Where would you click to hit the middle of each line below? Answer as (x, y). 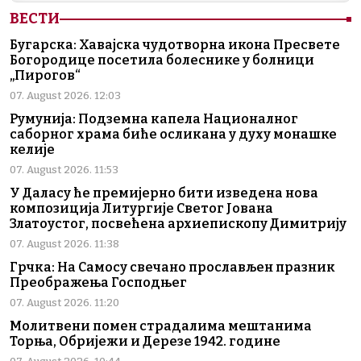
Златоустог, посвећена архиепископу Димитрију (178, 224)
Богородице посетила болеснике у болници (162, 60)
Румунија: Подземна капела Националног (154, 119)
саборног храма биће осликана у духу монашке (173, 135)
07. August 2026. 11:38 (64, 244)
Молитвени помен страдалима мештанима (161, 326)
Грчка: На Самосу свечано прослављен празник (172, 268)
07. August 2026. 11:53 (64, 170)
